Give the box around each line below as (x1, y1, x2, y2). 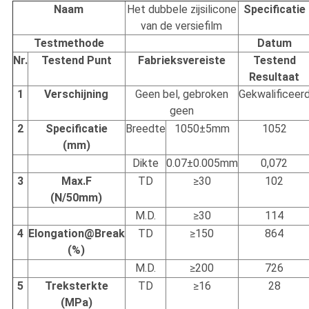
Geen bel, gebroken (134, 87, 228, 101)
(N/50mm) (50, 190, 103, 204)
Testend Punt (41, 53, 112, 67)
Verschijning (44, 87, 109, 101)
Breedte (125, 121, 166, 135)
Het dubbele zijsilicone (126, 2, 237, 16)
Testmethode (33, 36, 104, 50)
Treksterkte (44, 279, 108, 292)
